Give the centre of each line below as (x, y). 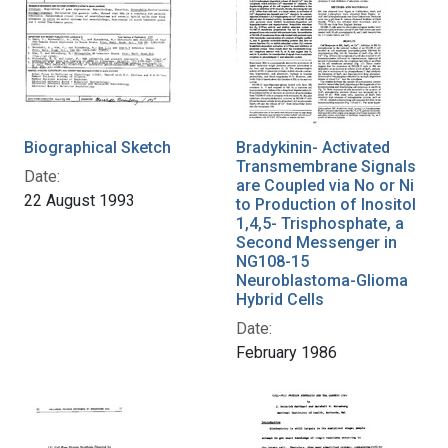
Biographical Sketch (97, 147)
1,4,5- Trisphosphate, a (320, 223)
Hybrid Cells (280, 299)
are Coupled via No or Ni (325, 185)
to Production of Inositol (326, 204)
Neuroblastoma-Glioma (322, 280)
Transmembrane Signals (326, 166)
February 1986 (286, 352)
